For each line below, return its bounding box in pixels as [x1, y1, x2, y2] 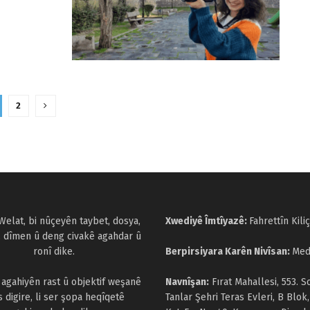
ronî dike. [33, 246, 75, 257]
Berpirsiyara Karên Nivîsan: [165, 246, 292, 257]
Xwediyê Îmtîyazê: [165, 215, 249, 227]
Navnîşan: [165, 276, 209, 288]
